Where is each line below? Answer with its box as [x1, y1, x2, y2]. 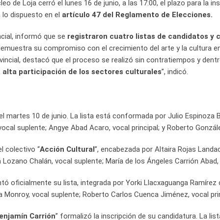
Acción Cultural [40, 145, 95, 154]
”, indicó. [162, 67, 188, 76]
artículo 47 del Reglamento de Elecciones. [62, 10, 213, 19]
